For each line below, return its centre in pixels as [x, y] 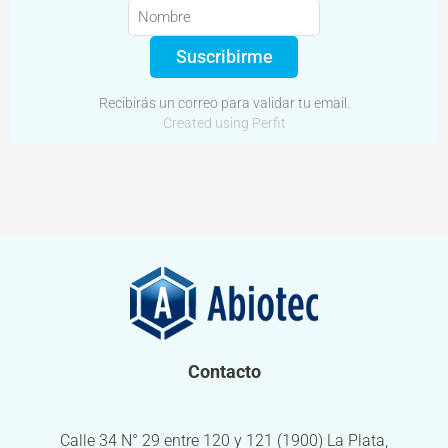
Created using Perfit [224, 123]
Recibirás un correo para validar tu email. [224, 102]
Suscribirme [224, 56]
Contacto [224, 371]
